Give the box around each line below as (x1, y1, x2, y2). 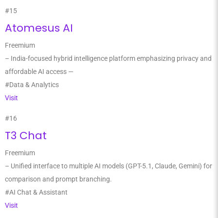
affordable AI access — (5, 68, 73, 75)
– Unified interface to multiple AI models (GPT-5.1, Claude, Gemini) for (5, 162, 212, 170)
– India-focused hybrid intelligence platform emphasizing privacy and (5, 54, 212, 62)
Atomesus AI (5, 20, 73, 36)
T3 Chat (5, 128, 47, 143)
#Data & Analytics (5, 81, 59, 89)
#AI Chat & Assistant (5, 188, 68, 196)
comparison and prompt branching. (5, 175, 112, 183)
